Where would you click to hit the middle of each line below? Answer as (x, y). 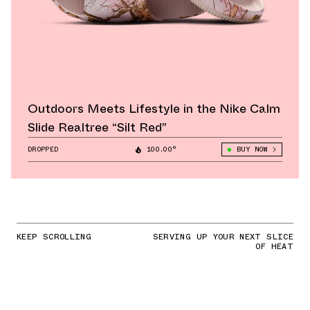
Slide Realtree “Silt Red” (97, 128)
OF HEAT (274, 247)
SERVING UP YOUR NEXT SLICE (223, 237)
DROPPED (43, 149)
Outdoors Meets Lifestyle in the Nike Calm (154, 109)
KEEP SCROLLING (54, 237)
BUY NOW (252, 149)
